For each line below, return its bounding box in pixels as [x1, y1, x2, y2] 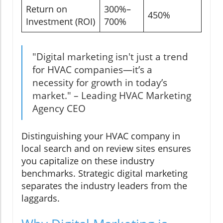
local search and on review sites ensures [21, 142, 191, 154]
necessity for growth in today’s [32, 76, 167, 89]
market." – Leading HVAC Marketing [32, 89, 191, 102]
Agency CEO [32, 102, 86, 115]
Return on [26, 2, 67, 15]
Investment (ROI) [26, 15, 95, 27]
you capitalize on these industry [21, 154, 154, 167]
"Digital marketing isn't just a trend [32, 50, 188, 63]
